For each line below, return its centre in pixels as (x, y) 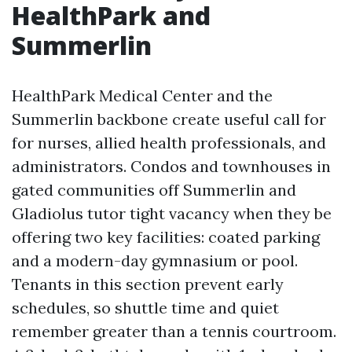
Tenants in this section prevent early (148, 284)
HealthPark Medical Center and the (142, 95)
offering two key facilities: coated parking (166, 237)
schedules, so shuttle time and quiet (145, 308)
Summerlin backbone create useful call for (169, 119)
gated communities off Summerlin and (154, 190)
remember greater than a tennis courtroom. (174, 331)
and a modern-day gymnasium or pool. (155, 260)
